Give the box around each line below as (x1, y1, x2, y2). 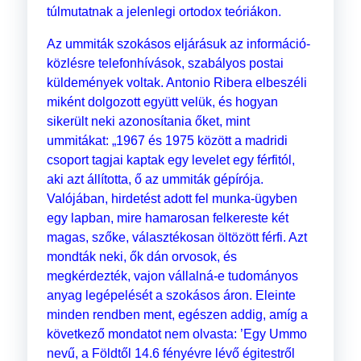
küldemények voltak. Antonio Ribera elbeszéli (46, 76, 307, 90)
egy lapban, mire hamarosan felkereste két (46, 211, 288, 226)
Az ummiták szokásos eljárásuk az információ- (46, 37, 310, 52)
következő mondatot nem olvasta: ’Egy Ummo (46, 327, 307, 342)
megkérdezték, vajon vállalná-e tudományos (46, 269, 298, 284)
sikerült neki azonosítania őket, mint (46, 114, 250, 129)
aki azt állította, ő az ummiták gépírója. (46, 172, 263, 187)
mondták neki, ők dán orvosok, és (46, 250, 237, 264)
